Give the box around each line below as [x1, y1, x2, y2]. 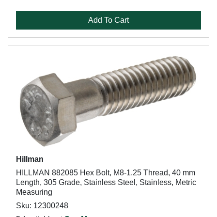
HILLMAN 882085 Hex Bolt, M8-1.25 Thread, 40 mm [16, 169, 195, 177]
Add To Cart [88, 16, 129, 24]
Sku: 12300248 [16, 201, 68, 210]
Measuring [16, 188, 52, 196]
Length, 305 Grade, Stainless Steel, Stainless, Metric [16, 178, 196, 186]
